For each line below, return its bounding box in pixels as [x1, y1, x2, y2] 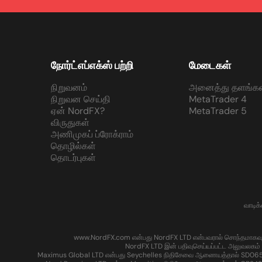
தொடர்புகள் [51, 151, 96, 164]
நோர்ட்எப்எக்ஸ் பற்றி [51, 58, 134, 73]
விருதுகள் [51, 116, 90, 129]
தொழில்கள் [51, 140, 96, 153]
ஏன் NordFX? [51, 105, 105, 118]
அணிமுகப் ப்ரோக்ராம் [51, 128, 134, 141]
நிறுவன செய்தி [51, 93, 111, 106]
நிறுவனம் [51, 81, 88, 94]
